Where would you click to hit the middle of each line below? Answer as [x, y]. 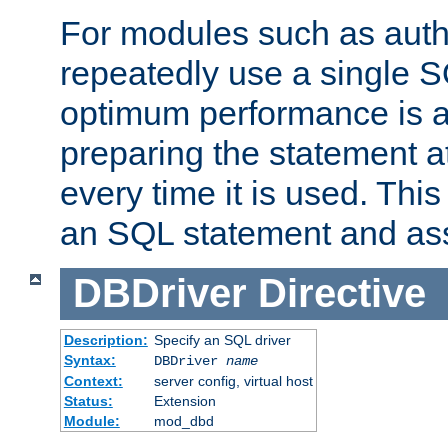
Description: [105, 339]
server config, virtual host [233, 380]
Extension [184, 400]
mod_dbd [183, 420]
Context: [93, 380]
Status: [88, 400]
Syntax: [89, 359]
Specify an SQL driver [222, 339]
